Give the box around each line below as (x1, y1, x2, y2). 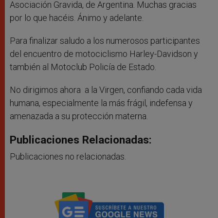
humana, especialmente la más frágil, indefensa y (10, 98, 193, 109)
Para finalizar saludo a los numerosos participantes (10, 36, 200, 46)
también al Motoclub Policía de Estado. (10, 62, 156, 73)
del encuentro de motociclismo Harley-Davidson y (10, 49, 198, 59)
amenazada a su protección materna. (10, 111, 148, 122)
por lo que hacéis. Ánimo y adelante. (10, 13, 144, 23)
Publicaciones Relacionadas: (10, 133, 152, 146)
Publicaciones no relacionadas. (10, 151, 126, 162)
